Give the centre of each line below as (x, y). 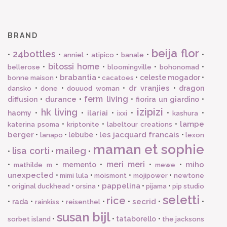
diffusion (23, 99)
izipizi (150, 112)
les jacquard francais (139, 135)
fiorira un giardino (167, 99)
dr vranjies (149, 88)
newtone (189, 175)
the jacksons (183, 219)
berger (21, 135)
